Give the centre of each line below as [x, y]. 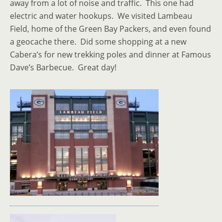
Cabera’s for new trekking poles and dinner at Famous [111, 55]
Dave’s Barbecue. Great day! [63, 67]
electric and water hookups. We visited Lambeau [101, 16]
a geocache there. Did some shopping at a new [98, 42]
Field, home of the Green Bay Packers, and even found [111, 29]
